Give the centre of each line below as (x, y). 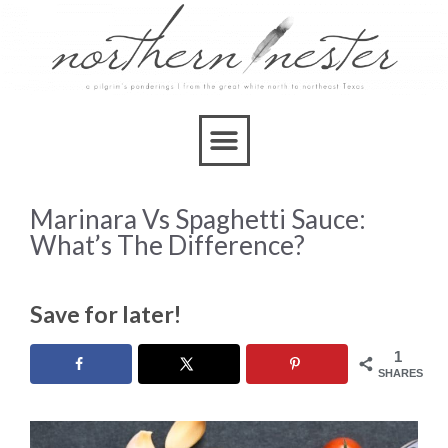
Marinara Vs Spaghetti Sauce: (198, 219)
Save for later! (105, 313)
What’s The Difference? (167, 245)
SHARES (400, 372)
